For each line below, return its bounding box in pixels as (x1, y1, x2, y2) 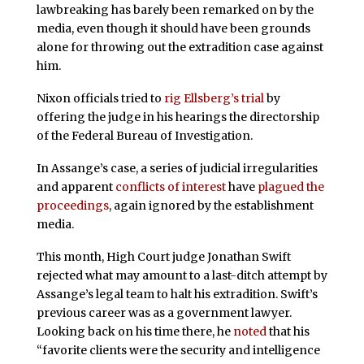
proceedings (36, 197, 109, 213)
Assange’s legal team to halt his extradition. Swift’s (36, 286, 318, 301)
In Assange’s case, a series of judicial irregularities (36, 160, 318, 175)
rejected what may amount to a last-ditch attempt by (36, 267, 327, 283)
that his (266, 323, 310, 339)
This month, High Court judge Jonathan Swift (36, 249, 291, 264)
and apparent (36, 179, 115, 194)
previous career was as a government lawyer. (36, 305, 292, 320)
